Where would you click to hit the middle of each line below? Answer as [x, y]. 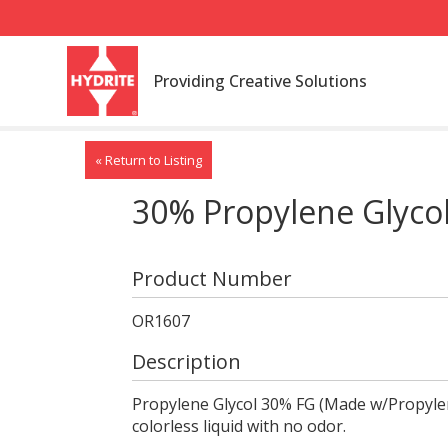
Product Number [211, 278]
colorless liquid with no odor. [238, 426]
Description [186, 361]
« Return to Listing [148, 160]
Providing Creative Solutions [259, 81]
